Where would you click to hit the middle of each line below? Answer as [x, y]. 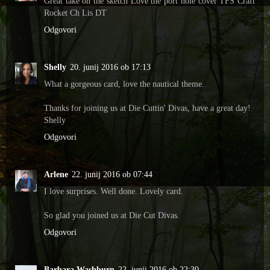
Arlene [56, 174]
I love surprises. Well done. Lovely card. [114, 191]
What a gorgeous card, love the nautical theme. [124, 84]
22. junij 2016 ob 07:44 [112, 174]
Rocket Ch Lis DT [75, 13]
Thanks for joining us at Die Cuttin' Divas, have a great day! [147, 108]
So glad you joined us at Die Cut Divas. [112, 215]
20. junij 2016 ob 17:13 [110, 67]
